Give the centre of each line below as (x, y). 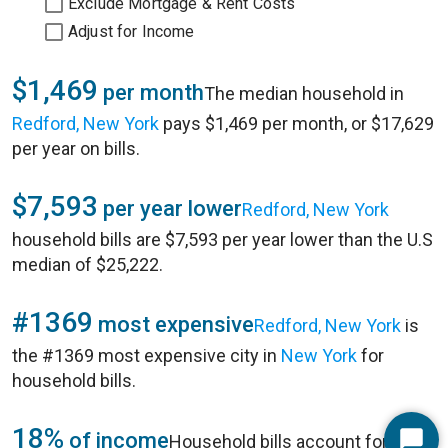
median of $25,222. (87, 264)
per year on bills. (76, 148)
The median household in (304, 93)
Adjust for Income (131, 31)
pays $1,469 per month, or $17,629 (296, 123)
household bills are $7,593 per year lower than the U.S (222, 239)
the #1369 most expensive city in (146, 355)
